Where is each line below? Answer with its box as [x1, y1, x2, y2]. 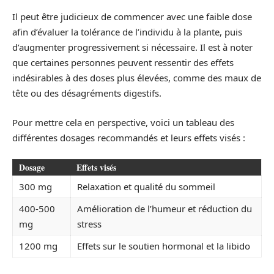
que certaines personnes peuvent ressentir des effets [12, 56, 234, 68]
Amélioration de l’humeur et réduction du [77, 202, 252, 215]
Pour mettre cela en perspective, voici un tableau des [12, 116, 234, 128]
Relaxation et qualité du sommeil [77, 180, 215, 193]
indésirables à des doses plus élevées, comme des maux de [12, 72, 261, 84]
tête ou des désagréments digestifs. [12, 87, 161, 99]
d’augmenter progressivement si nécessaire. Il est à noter [12, 41, 253, 53]
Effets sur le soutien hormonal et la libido [77, 240, 250, 252]
